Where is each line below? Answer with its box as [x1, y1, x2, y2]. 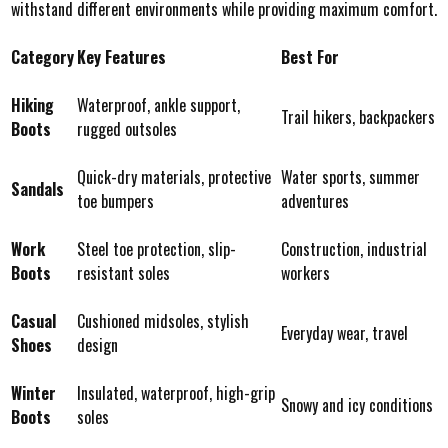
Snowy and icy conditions [280, 393, 433, 418]
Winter [10, 381, 56, 406]
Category [10, 45, 74, 70]
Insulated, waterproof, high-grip [76, 381, 275, 406]
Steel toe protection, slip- [76, 237, 236, 262]
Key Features [76, 45, 166, 70]
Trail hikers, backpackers [280, 105, 435, 130]
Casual [10, 309, 56, 334]
